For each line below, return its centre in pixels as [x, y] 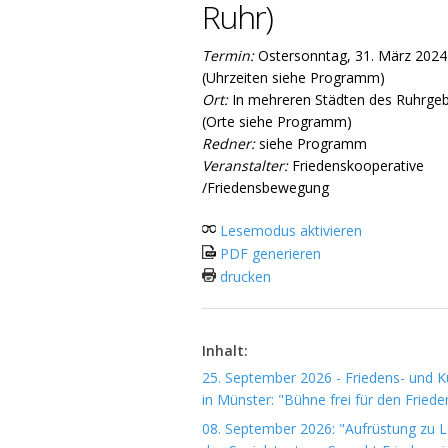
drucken [243, 276]
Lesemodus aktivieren [289, 230]
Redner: [228, 143]
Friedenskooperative [356, 165]
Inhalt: [225, 350]
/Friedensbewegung [265, 187]
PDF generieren [268, 253]
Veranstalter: [245, 165]
